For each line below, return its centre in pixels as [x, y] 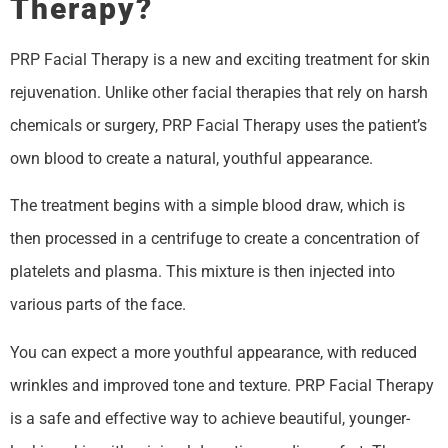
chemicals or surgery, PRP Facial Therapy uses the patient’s [218, 126]
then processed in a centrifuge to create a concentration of [215, 239]
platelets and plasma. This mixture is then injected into [202, 272]
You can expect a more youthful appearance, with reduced [213, 352]
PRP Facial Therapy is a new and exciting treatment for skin [220, 60]
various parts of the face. [98, 305]
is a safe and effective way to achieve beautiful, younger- [210, 418]
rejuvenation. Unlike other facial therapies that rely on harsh [219, 93]
